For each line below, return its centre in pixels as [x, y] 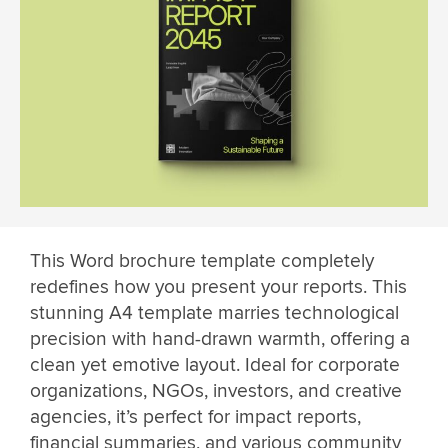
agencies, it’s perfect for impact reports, [195, 417]
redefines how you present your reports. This [218, 287]
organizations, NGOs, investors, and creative [216, 391]
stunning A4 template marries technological [214, 313]
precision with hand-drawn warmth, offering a [220, 339]
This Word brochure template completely [202, 261]
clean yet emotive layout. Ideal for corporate [215, 365]
